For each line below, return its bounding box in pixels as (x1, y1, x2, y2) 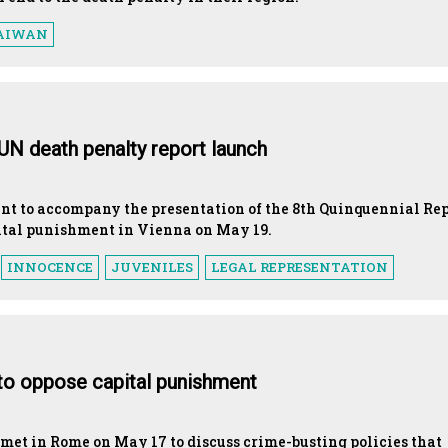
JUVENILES (111, 257, 193, 276)
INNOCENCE (7, 257, 93, 276)
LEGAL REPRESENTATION (211, 257, 388, 276)
